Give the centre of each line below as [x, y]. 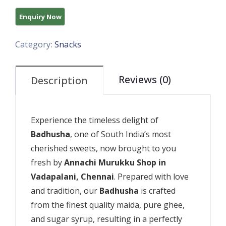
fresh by [47, 163]
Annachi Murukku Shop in [115, 163]
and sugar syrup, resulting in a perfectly [106, 219]
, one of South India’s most [121, 134]
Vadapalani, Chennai [72, 177]
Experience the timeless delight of [95, 120]
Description [59, 81]
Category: [35, 45]
